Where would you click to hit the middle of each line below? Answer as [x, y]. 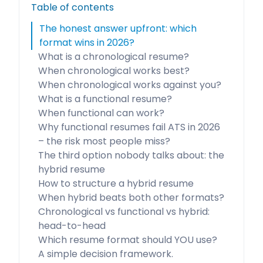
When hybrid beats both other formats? [131, 198]
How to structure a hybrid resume [116, 183]
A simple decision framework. [106, 254]
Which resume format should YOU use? [128, 240]
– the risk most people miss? [104, 141]
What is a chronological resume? [114, 57]
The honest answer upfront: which [118, 28]
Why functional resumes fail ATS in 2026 [129, 127]
